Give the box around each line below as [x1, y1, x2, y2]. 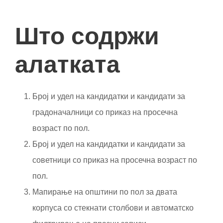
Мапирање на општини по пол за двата [32, 187, 177, 196]
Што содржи [15, 22, 159, 49]
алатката [15, 51, 120, 78]
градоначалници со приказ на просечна [32, 108, 178, 116]
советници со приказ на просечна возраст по [32, 155, 197, 164]
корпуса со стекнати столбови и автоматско [32, 203, 194, 212]
